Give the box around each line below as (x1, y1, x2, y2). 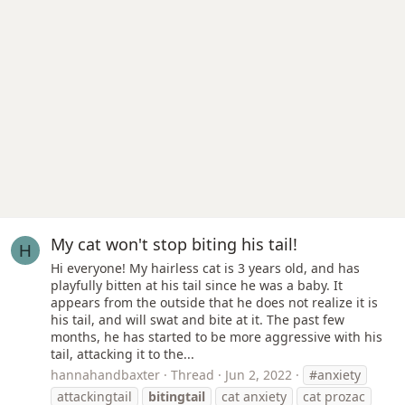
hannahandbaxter (51, 366, 160, 384)
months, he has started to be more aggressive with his (51, 327, 382, 345)
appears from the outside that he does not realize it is (51, 293, 378, 311)
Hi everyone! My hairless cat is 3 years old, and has (51, 259, 360, 277)
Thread (171, 366, 214, 384)
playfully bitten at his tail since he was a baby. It (51, 276, 343, 294)
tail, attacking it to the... (51, 344, 194, 363)
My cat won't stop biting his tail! (51, 233, 297, 256)
